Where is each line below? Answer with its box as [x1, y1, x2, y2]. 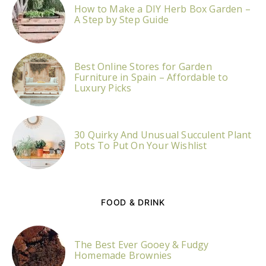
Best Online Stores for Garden [74, 60, 212, 73]
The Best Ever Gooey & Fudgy [74, 238, 209, 251]
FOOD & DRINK [101, 197, 165, 207]
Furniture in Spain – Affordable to [74, 71, 228, 84]
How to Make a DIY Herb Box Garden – [74, 2, 251, 15]
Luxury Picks [74, 81, 132, 94]
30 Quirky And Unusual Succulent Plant [74, 128, 252, 141]
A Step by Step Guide [74, 13, 169, 26]
